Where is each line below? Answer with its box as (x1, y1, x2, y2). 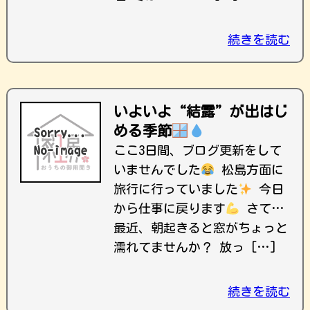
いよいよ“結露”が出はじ (113, 104, 288, 119)
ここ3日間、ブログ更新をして (113, 144, 282, 156)
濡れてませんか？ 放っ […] (113, 241, 277, 253)
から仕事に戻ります (113, 202, 226, 215)
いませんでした (113, 163, 201, 176)
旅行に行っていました (113, 183, 238, 195)
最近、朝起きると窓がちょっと (113, 221, 288, 234)
